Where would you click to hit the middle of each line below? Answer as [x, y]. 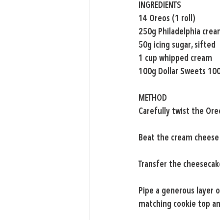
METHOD [153, 98]
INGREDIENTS [160, 6]
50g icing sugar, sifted [177, 45]
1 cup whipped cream [175, 59]
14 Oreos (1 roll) [167, 19]
